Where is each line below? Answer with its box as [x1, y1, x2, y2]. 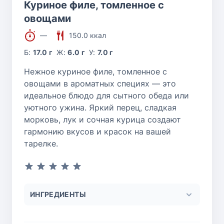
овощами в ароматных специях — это [24, 78, 176, 89]
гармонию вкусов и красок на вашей [24, 126, 171, 137]
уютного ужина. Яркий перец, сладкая [24, 102, 176, 113]
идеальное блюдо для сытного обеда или [24, 90, 189, 101]
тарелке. [24, 138, 58, 149]
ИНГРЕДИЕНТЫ [30, 190, 86, 199]
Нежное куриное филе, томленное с [24, 66, 167, 77]
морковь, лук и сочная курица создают [24, 114, 181, 125]
